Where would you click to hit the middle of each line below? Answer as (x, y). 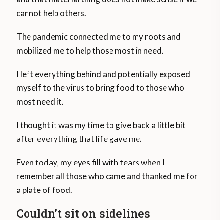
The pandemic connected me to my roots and (99, 37)
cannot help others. (52, 13)
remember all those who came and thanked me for (107, 176)
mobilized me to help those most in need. (90, 51)
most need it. (41, 102)
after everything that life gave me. (79, 139)
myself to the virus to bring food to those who (100, 88)
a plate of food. (44, 190)
